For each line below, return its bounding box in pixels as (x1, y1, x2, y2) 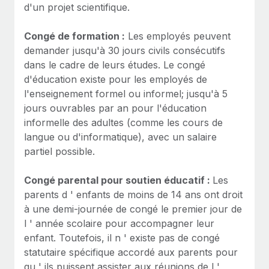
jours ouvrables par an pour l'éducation (24, 101, 207, 114)
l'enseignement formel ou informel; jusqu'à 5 (24, 87, 228, 100)
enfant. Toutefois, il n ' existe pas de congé (24, 231, 220, 244)
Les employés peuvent (125, 29, 231, 42)
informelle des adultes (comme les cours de (24, 116, 223, 128)
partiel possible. (24, 145, 95, 157)
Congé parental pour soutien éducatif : (24, 174, 213, 186)
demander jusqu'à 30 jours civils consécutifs (24, 44, 225, 56)
